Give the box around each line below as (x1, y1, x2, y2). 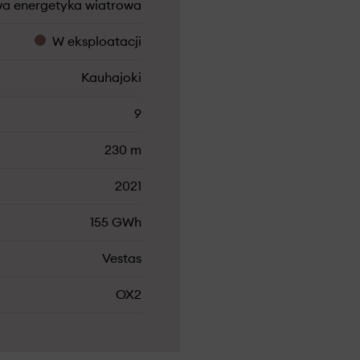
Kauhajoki (81, 72, 141, 84)
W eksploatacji (52, 35, 141, 48)
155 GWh (90, 216, 141, 229)
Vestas (102, 252, 141, 265)
